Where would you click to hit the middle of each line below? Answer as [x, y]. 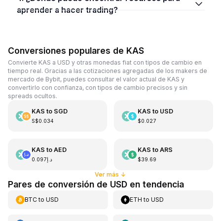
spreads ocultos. [33, 96]
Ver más [107, 174]
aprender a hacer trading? [67, 10]
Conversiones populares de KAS [76, 50]
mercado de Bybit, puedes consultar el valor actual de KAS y [96, 79]
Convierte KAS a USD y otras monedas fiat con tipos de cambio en [105, 62]
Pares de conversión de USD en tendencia [96, 184]
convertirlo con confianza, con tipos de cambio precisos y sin [98, 88]
